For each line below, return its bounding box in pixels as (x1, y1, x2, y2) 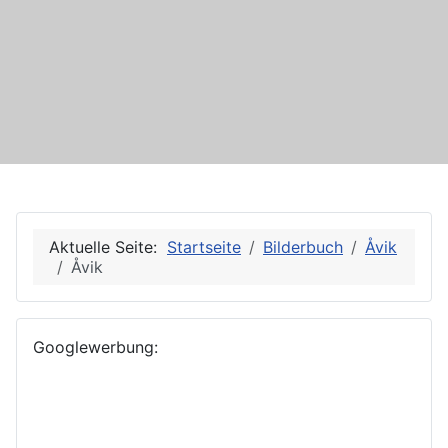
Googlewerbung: (33, 337, 158, 358)
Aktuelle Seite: (49, 237, 167, 258)
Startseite (167, 237, 241, 258)
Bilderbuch (263, 237, 343, 258)
